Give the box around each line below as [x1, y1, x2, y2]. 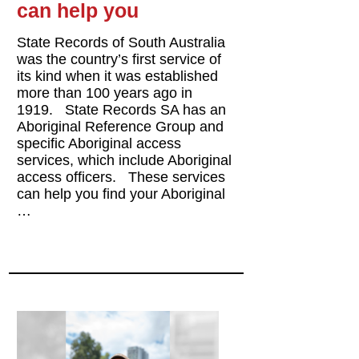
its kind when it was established [17, 67, 219, 84]
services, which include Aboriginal [17, 151, 232, 168]
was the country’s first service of [17, 50, 222, 67]
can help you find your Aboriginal [17, 185, 226, 202]
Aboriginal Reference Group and [17, 118, 224, 135]
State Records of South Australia [17, 34, 226, 50]
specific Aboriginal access [17, 135, 182, 151]
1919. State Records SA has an [17, 101, 227, 118]
